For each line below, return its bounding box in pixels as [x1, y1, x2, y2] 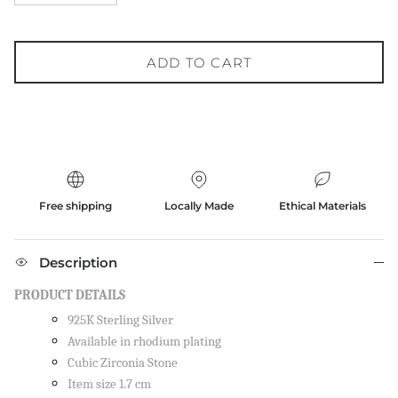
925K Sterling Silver [68, 312, 173, 328]
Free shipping [39, 199, 113, 213]
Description [39, 254, 117, 272]
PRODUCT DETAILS [14, 288, 125, 304]
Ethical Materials [278, 199, 366, 213]
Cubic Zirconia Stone [68, 354, 178, 370]
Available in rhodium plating [68, 333, 221, 349]
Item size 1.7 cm [68, 376, 151, 392]
